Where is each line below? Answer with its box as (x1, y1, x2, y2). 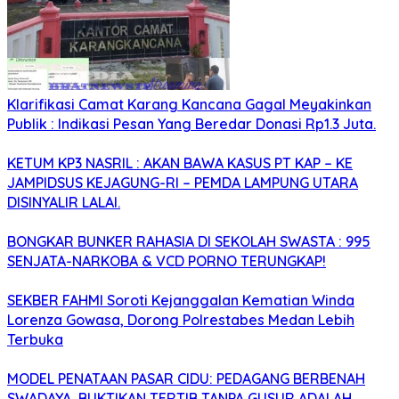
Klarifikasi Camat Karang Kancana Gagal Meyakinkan (7, 94, 371, 113)
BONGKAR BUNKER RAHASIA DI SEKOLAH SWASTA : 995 (7, 232, 370, 250)
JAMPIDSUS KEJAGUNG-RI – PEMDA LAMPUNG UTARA (7, 173, 358, 191)
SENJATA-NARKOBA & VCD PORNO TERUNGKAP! (7, 251, 326, 270)
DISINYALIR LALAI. (7, 192, 120, 211)
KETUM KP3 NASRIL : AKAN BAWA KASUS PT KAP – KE (7, 153, 353, 172)
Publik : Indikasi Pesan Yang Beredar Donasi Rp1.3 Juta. (7, 114, 376, 133)
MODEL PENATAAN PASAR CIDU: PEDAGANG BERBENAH (7, 369, 365, 387)
